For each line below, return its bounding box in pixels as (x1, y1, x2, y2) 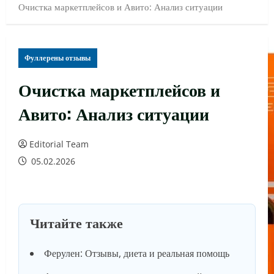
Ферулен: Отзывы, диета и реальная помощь (44, 246, 229, 261)
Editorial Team (29, 138, 89, 150)
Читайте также (30, 212, 123, 232)
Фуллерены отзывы (24, 53, 91, 64)
